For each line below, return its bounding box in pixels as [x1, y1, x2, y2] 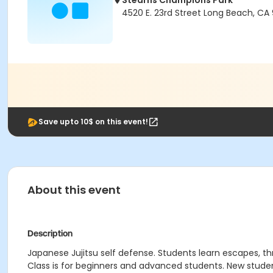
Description [27, 229, 73, 238]
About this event [27, 182, 121, 197]
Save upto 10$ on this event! [38, 116, 148, 127]
